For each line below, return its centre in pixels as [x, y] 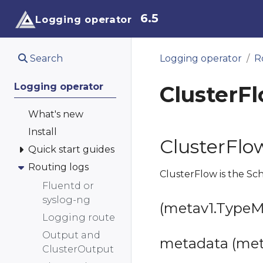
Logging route [79, 217]
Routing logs [58, 167]
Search [45, 58]
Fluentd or [68, 186]
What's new [56, 114]
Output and [71, 235]
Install [43, 132]
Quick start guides [71, 149]
